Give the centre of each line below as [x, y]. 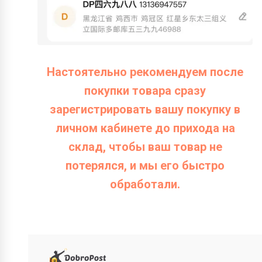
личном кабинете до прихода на [145, 128]
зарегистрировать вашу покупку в [145, 110]
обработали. [145, 185]
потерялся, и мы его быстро [145, 166]
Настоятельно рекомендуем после [145, 72]
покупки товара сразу [145, 91]
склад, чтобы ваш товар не [145, 147]
